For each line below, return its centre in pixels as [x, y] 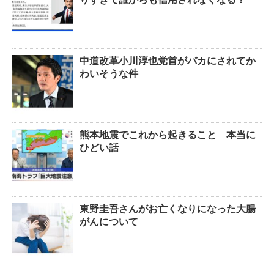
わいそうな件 [109, 73]
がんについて [109, 221]
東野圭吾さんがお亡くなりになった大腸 [168, 209]
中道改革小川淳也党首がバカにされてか [168, 61]
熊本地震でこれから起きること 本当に [168, 135]
